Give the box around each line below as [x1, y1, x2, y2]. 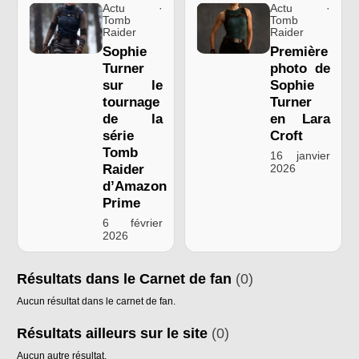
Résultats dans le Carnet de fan [17, 270, 236, 287]
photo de [270, 61, 330, 76]
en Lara [270, 111, 330, 127]
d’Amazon [103, 179, 167, 194]
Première [270, 44, 328, 59]
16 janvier [270, 149, 330, 162]
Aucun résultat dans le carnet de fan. [17, 296, 175, 307]
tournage [103, 95, 159, 110]
